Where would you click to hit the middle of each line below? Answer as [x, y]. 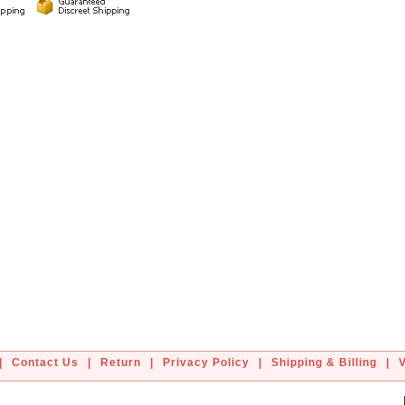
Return [121, 363]
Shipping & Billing [324, 363]
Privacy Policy [206, 363]
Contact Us [45, 363]
